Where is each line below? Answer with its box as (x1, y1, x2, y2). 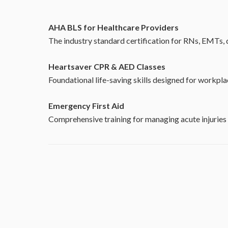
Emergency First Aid (48, 101, 124, 110)
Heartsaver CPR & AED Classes (48, 62, 165, 71)
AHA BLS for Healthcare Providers (48, 22, 179, 32)
